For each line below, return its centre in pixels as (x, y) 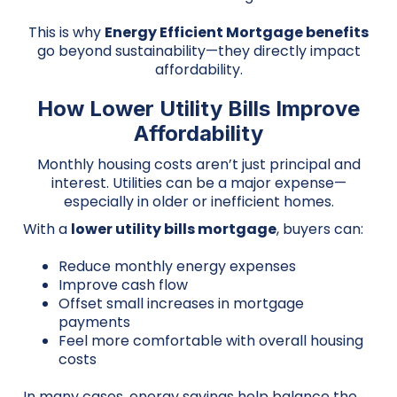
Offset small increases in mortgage (181, 304)
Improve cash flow (123, 285)
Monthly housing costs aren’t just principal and (198, 164)
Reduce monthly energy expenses (177, 266)
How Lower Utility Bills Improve (198, 109)
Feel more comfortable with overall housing (211, 341)
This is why (66, 32)
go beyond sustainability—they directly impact (198, 51)
